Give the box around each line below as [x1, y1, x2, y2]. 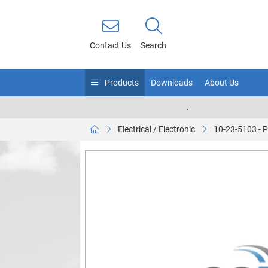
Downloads [151, 78, 193, 87]
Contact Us [90, 40, 132, 50]
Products [103, 78, 139, 87]
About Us [205, 78, 239, 87]
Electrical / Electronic [118, 124, 196, 134]
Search [141, 40, 167, 50]
